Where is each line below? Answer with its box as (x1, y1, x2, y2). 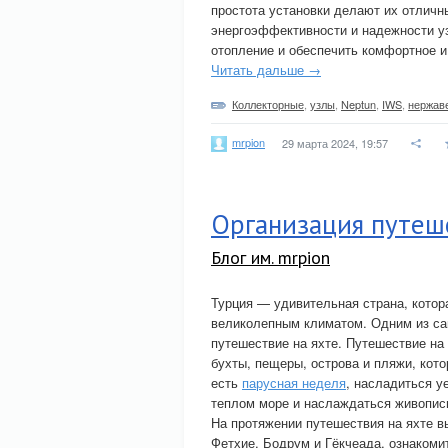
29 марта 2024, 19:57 (282, 135, 388, 151)
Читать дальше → (211, 60, 321, 79)
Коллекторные (232, 96, 304, 112)
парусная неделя (242, 373, 346, 392)
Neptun (341, 96, 376, 112)
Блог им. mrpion (211, 246, 330, 269)
